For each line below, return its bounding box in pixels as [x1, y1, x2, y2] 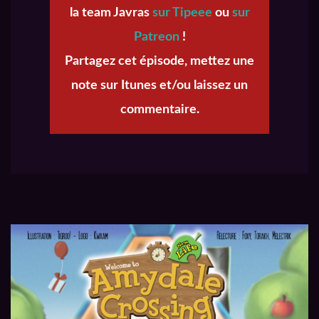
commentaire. [120, 103, 199, 117]
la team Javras [69, 6, 152, 20]
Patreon [133, 31, 179, 44]
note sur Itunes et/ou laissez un [71, 79, 248, 93]
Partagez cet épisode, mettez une [65, 55, 254, 68]
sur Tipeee [152, 6, 212, 20]
